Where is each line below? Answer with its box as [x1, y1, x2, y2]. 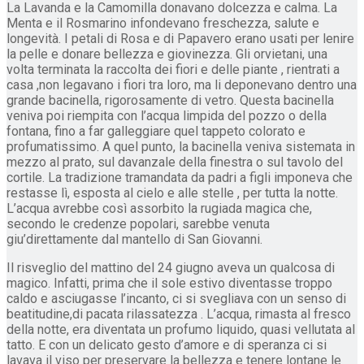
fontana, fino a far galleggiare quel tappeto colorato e [6, 123, 305, 139]
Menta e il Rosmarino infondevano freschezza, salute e [6, 15, 319, 31]
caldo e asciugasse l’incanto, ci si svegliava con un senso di [6, 290, 346, 306]
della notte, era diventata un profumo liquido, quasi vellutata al [6, 321, 355, 337]
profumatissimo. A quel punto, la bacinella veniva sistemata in [6, 138, 355, 154]
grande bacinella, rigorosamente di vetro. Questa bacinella [6, 92, 334, 108]
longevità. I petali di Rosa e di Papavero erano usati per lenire [6, 30, 354, 46]
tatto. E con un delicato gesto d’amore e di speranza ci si [6, 336, 327, 353]
